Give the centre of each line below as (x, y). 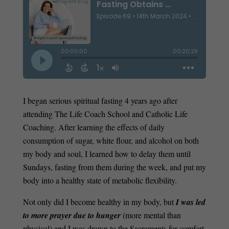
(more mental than (152, 215)
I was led (190, 202)
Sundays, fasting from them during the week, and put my (114, 167)
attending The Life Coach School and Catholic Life (105, 114)
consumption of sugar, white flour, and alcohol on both (111, 141)
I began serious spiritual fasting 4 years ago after (100, 101)
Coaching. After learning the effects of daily (94, 127)
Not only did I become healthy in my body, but (99, 202)
